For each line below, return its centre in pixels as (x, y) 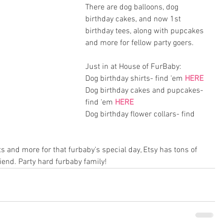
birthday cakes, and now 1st (134, 20)
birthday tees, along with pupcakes (145, 31)
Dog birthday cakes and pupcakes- (145, 91)
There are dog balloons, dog (133, 8)
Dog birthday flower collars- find (141, 115)
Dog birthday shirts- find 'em (135, 79)
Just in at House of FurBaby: (133, 67)
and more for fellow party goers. (140, 43)
